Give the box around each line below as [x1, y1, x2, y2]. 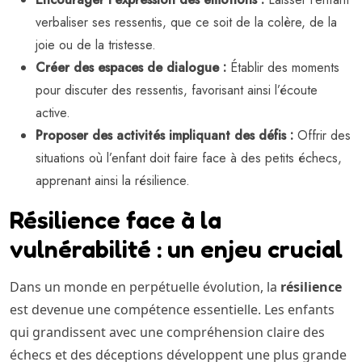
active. [36, 103, 70, 122]
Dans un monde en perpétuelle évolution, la [10, 277, 280, 296]
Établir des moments [226, 57, 339, 77]
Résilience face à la [10, 204, 221, 234]
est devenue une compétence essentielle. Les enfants [10, 300, 335, 318]
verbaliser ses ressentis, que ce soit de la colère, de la [36, 12, 337, 32]
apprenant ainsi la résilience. [36, 170, 190, 190]
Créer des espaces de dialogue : [36, 57, 226, 77]
